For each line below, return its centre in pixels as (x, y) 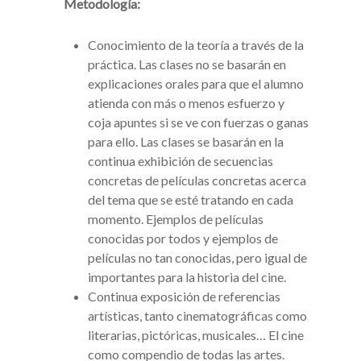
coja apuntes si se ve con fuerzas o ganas (198, 122)
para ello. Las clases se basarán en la (186, 142)
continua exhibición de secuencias (180, 161)
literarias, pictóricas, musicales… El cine (196, 335)
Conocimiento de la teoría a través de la (196, 45)
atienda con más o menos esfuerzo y (186, 103)
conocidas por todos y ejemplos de (183, 239)
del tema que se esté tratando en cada (191, 200)
